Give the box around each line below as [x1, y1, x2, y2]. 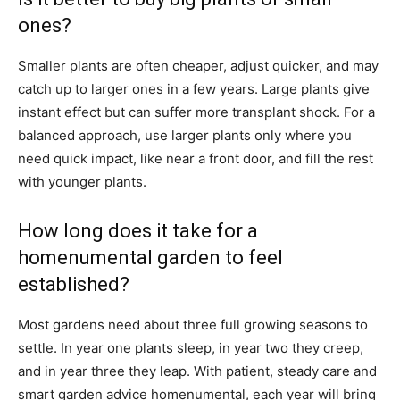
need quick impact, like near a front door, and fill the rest [18, 150, 373, 167]
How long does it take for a [18, 220, 258, 242]
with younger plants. [18, 173, 146, 190]
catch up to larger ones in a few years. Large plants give [18, 80, 370, 97]
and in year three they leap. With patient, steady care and [18, 362, 377, 379]
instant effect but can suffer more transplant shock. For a [18, 104, 375, 121]
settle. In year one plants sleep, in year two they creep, [18, 339, 363, 356]
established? [18, 273, 129, 296]
